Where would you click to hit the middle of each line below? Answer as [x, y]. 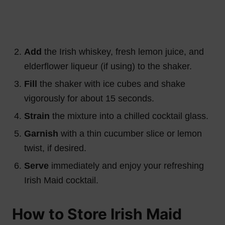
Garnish [41, 133]
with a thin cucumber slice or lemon [130, 133]
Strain [37, 116]
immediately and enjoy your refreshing [126, 165]
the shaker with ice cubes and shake [111, 84]
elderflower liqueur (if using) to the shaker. [108, 66]
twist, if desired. [55, 148]
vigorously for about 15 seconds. [89, 98]
